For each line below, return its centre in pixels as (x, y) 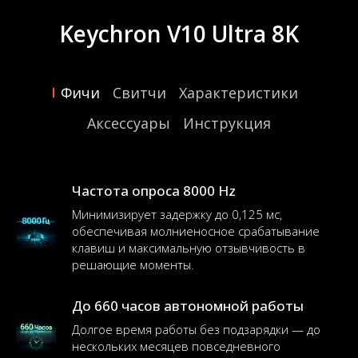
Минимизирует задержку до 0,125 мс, (177, 214)
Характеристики (238, 93)
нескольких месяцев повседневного (176, 346)
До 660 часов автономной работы (188, 306)
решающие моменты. (133, 265)
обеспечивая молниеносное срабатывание (196, 231)
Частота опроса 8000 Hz (154, 191)
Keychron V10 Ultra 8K (179, 34)
